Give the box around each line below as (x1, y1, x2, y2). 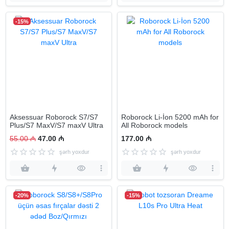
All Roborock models (121, 121, 188, 129)
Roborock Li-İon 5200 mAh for (121, 112, 219, 121)
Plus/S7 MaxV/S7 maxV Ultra (9, 121, 103, 129)
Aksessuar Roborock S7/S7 (9, 112, 98, 121)
